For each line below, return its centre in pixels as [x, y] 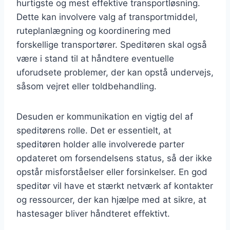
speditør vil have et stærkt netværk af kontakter [115, 186]
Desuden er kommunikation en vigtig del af [105, 116]
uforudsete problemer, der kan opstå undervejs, [115, 72]
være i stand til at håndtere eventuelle [95, 58]
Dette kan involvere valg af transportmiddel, [107, 17]
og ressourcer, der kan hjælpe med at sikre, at [111, 199]
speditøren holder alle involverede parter [100, 144]
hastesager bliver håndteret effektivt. [93, 213]
